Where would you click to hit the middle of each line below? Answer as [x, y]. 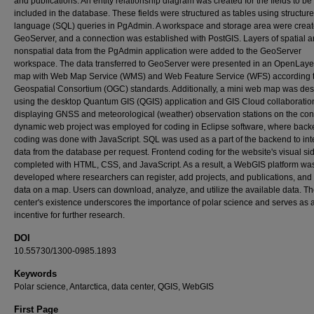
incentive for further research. [69, 215]
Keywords [35, 273]
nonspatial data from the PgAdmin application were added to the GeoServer [158, 51]
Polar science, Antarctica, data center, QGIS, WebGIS [114, 286]
